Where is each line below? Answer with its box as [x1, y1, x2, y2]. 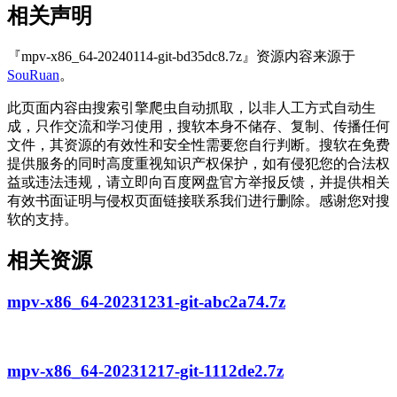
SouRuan [7, 66, 59, 82]
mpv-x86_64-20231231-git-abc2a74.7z [7, 292, 285, 312]
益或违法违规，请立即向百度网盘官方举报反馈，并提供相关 [7, 174, 390, 190]
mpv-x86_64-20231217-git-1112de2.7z [7, 361, 284, 380]
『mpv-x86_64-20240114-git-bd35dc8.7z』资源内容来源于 [7, 48, 355, 64]
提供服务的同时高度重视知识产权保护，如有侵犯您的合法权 [7, 155, 390, 171]
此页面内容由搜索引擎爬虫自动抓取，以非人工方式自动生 [7, 99, 376, 115]
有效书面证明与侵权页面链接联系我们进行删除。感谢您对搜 [7, 192, 390, 208]
